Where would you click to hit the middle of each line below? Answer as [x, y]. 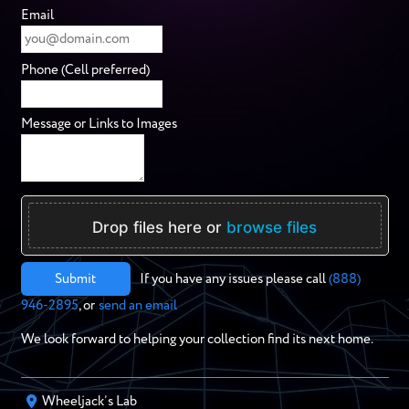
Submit [75, 278]
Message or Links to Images [99, 124]
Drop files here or [159, 227]
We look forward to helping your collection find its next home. [197, 339]
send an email [137, 305]
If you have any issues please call [234, 278]
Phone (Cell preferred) [85, 69]
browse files [272, 227]
